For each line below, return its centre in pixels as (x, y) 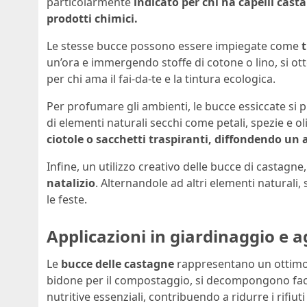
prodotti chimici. (92, 19)
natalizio (71, 183)
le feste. (67, 200)
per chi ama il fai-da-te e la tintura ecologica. (161, 79)
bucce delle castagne (118, 263)
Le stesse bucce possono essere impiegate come (174, 46)
